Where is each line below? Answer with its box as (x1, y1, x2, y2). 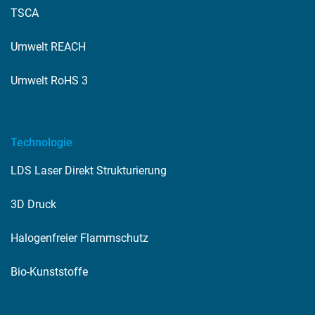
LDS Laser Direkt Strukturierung (11, 163, 167, 177)
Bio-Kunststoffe (11, 264, 88, 278)
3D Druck (11, 197, 56, 211)
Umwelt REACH (11, 39, 86, 53)
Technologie (11, 135, 72, 149)
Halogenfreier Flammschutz (11, 231, 148, 245)
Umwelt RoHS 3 (11, 73, 88, 87)
